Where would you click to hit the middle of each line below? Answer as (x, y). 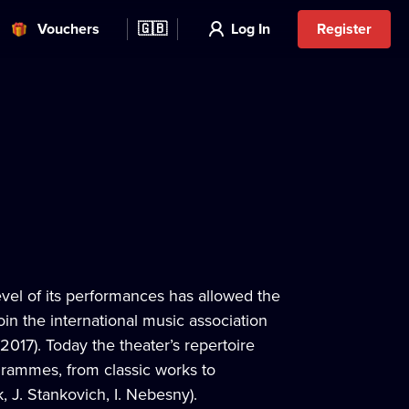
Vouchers (68, 29)
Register (344, 29)
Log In (251, 29)
